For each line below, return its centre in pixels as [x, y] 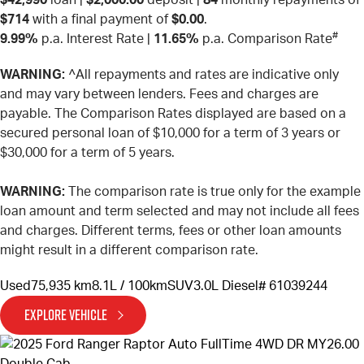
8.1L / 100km [130, 286]
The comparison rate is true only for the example [213, 191]
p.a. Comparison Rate [266, 39]
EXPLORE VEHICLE [66, 314]
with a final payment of [100, 19]
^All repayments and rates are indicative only [202, 74]
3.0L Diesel [226, 286]
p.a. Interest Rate [91, 39]
